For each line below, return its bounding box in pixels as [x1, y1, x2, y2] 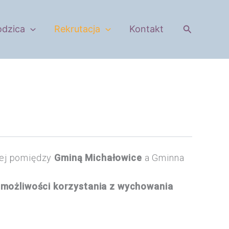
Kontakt [129, 24, 164, 35]
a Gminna [142, 152, 185, 163]
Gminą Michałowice [54, 152, 142, 163]
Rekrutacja [54, 24, 101, 35]
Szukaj [182, 22, 211, 33]
